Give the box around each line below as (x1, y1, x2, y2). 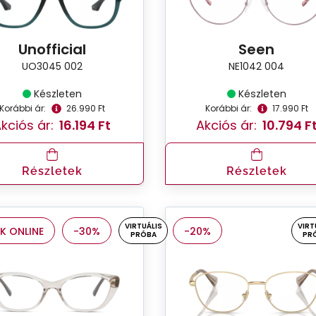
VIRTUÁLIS (125, 220, 162, 231)
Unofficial (18, 39, 86, 59)
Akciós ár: (195, 116, 257, 134)
